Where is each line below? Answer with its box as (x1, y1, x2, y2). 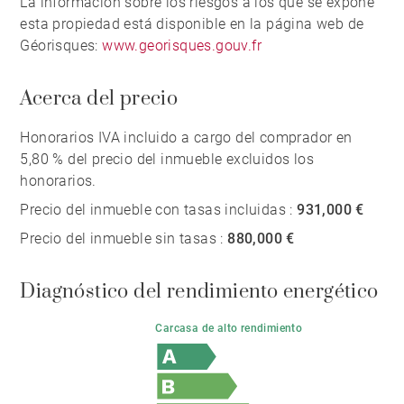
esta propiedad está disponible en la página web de (20, 15, 364, 33)
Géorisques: (20, 37, 103, 55)
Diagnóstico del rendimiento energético (20, 280, 379, 305)
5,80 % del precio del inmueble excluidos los (20, 151, 315, 169)
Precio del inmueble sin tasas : (20, 230, 228, 248)
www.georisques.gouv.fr (102, 37, 262, 55)
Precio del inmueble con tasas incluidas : (20, 201, 298, 219)
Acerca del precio (20, 87, 179, 112)
